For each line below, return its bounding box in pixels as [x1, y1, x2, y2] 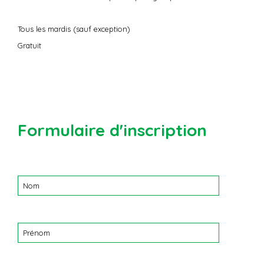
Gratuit [18, 41, 41, 51]
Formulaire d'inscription [18, 119, 207, 140]
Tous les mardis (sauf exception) [18, 24, 130, 34]
